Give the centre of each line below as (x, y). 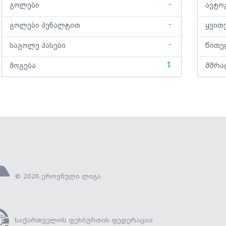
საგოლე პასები (38, 46)
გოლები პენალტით (45, 26)
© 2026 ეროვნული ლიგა (58, 177)
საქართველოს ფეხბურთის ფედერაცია (84, 220)
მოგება (23, 66)
